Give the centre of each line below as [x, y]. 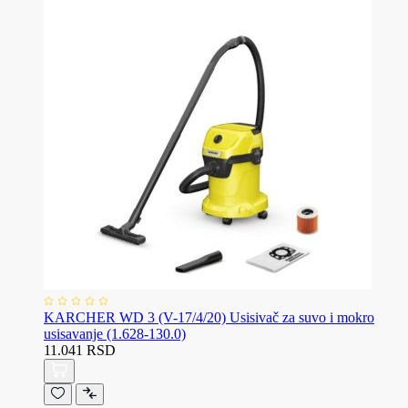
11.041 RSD [80, 350]
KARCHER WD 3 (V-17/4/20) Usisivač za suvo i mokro [209, 317]
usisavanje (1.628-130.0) [115, 333]
